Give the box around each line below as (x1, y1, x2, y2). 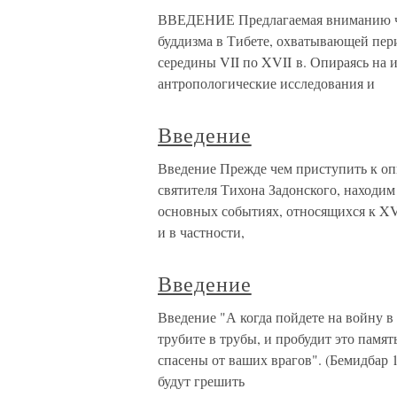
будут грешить (158, 371, 245, 390)
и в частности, (158, 222, 245, 241)
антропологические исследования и (158, 74, 375, 92)
